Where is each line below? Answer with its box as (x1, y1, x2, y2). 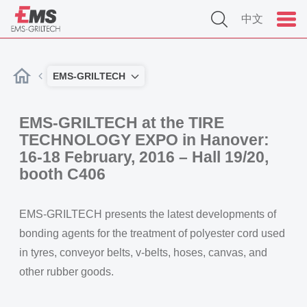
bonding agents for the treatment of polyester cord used (19, 228, 285, 239)
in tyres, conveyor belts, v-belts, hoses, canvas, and (19, 247, 267, 258)
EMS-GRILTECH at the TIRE (19, 114, 224, 132)
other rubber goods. (19, 266, 114, 278)
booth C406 (19, 165, 106, 183)
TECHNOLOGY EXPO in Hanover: (19, 131, 269, 149)
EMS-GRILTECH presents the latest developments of (19, 208, 276, 220)
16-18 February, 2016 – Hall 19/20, (19, 148, 269, 166)
